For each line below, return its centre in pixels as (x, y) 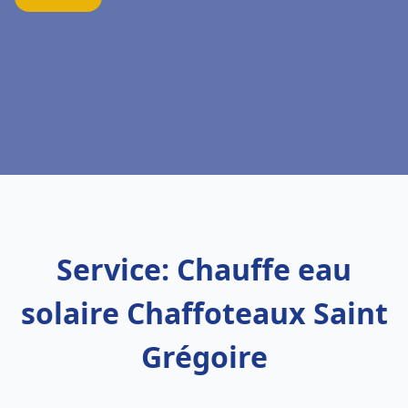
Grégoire (204, 357)
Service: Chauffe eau (204, 269)
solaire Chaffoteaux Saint (204, 313)
